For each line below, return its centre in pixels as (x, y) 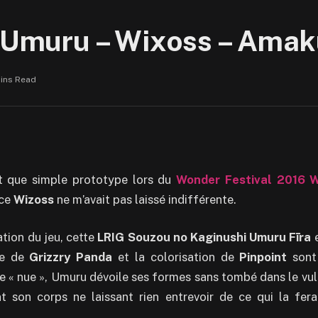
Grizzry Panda (71, 257)
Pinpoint (263, 257)
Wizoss (34, 199)
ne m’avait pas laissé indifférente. (145, 199)
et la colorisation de (176, 257)
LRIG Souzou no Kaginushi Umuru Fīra (204, 237)
